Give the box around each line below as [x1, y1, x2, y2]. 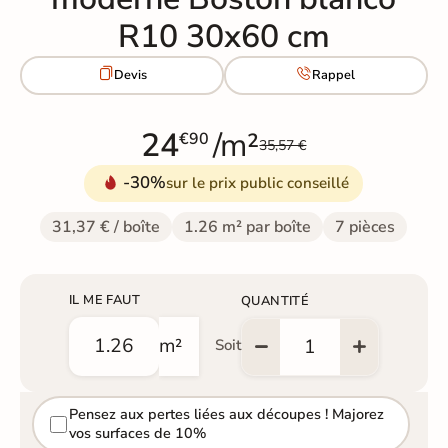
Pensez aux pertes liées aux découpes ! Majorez [68, 404, 384, 425]
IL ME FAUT [68, 290, 140, 309]
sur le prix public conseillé [166, 172, 350, 193]
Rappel [312, 66, 356, 85]
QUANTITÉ [240, 291, 310, 310]
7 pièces [335, 215, 396, 238]
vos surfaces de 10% [68, 423, 206, 444]
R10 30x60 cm [117, 14, 330, 58]
